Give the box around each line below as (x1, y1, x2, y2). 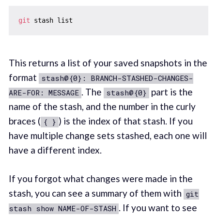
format (8, 72, 39, 83)
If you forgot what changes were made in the (8, 172, 193, 184)
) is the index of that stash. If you (58, 115, 193, 127)
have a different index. (8, 144, 102, 156)
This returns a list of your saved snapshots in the (8, 57, 207, 69)
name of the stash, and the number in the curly (8, 101, 196, 112)
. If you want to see (118, 201, 197, 213)
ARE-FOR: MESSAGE (8, 88, 79, 98)
